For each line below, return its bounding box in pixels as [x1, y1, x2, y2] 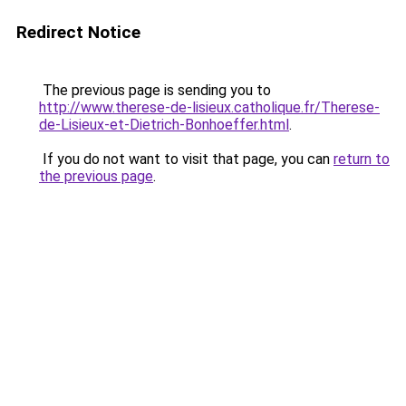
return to [333, 150, 390, 168]
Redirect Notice [16, 22, 140, 43]
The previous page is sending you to [39, 82, 271, 99]
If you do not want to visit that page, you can [39, 150, 333, 168]
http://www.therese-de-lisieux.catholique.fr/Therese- [39, 99, 380, 116]
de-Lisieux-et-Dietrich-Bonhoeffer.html [39, 116, 289, 133]
